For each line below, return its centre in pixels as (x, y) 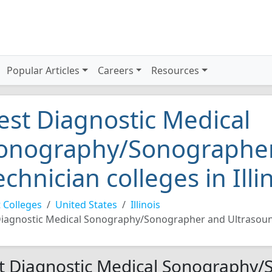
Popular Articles (43, 70)
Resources (175, 70)
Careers (115, 70)
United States (86, 205)
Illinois (145, 205)
